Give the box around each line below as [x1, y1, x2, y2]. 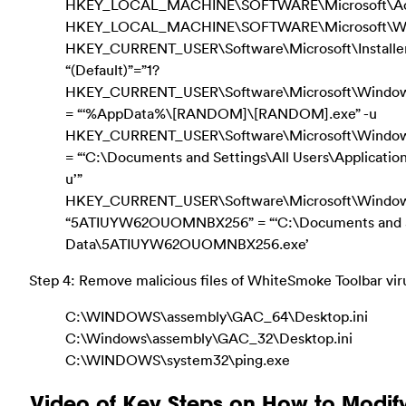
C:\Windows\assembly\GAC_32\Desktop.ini [65, 329, 353, 348]
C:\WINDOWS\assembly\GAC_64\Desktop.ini [65, 307, 368, 326]
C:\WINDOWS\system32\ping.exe [65, 351, 290, 370]
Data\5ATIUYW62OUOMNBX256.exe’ [65, 235, 309, 254]
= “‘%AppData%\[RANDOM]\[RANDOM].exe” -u [65, 104, 377, 123]
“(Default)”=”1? [65, 61, 159, 80]
